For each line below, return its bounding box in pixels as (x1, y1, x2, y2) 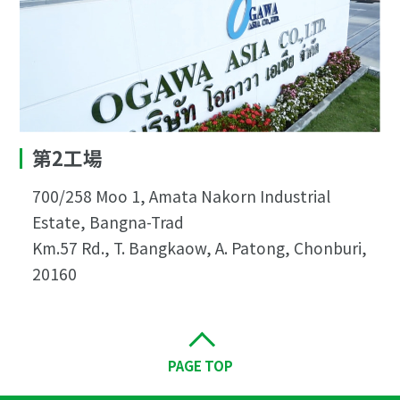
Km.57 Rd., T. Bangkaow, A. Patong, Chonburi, (31, 237, 367, 260)
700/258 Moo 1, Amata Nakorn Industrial (31, 185, 330, 208)
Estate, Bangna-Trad (31, 211, 184, 234)
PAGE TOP (167, 354, 233, 375)
